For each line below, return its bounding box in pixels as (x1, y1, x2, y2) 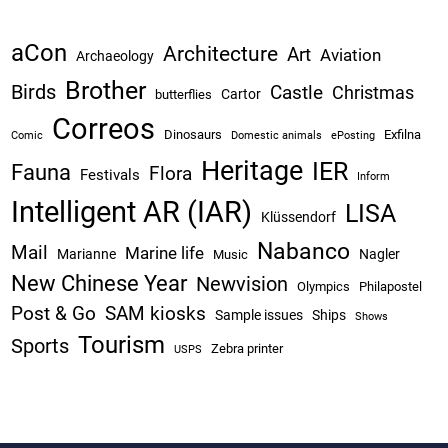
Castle (270, 81, 324, 105)
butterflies (155, 87, 213, 103)
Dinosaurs (164, 127, 223, 143)
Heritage (201, 155, 304, 188)
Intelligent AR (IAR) (11, 195, 253, 230)
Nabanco (257, 237, 351, 266)
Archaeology (76, 48, 155, 65)
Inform (357, 170, 391, 184)
